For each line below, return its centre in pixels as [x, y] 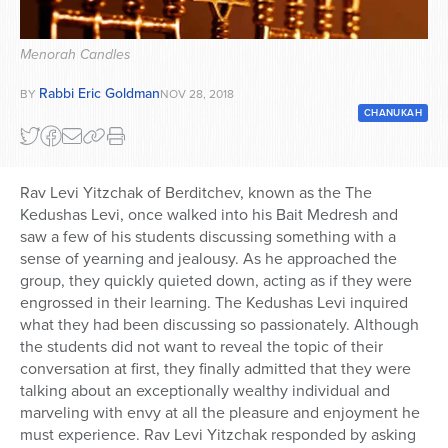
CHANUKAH [392, 113]
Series [56, 27]
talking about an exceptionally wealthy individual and [205, 391]
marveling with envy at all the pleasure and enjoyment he [220, 413]
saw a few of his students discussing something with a [208, 237]
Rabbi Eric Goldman [99, 94]
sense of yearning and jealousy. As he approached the [208, 259]
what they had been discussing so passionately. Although [219, 325]
